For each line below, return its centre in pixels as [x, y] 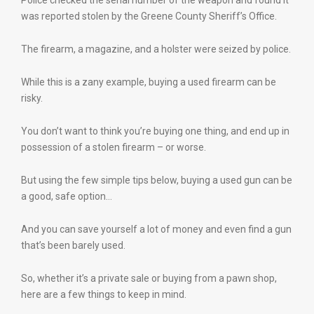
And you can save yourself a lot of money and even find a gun [156, 229]
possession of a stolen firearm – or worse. [114, 147]
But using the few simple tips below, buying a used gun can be [157, 180]
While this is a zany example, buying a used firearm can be [149, 82]
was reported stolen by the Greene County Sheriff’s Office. [149, 16]
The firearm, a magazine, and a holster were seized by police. [156, 49]
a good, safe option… [67, 196]
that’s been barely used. [73, 245]
